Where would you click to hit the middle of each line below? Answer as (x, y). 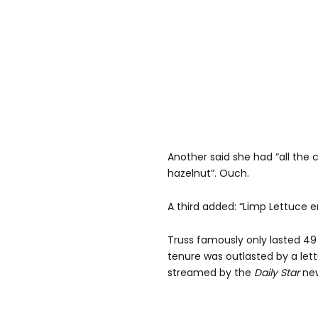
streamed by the (211, 273)
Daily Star (277, 273)
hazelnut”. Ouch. (208, 174)
